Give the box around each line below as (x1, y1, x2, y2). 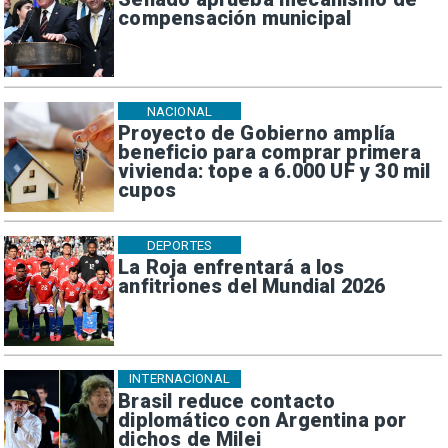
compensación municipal (118, 7, 352, 31)
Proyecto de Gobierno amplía (118, 122, 396, 146)
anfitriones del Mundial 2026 (118, 275, 386, 299)
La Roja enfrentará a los (118, 256, 345, 280)
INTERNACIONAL (129, 371, 230, 387)
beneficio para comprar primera (118, 141, 421, 165)
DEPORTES (146, 237, 212, 253)
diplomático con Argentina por (118, 409, 407, 433)
